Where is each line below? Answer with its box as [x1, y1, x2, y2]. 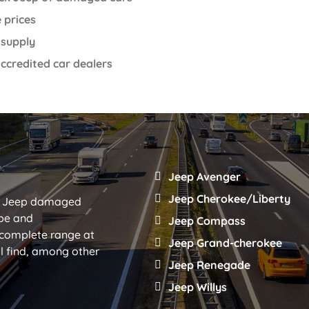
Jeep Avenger [168, 170, 241, 184]
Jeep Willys [168, 280, 227, 295]
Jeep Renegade [168, 258, 250, 272]
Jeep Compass [168, 214, 246, 228]
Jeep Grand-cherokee [168, 236, 282, 250]
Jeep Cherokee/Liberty [168, 192, 290, 206]
